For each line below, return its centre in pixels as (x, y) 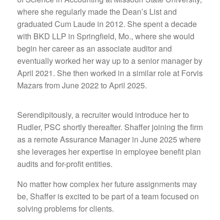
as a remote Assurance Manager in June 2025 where (109, 139)
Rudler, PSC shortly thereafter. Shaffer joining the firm (110, 127)
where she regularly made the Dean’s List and (97, 11)
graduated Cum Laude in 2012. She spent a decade (107, 24)
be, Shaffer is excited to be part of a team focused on (108, 196)
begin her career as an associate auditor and (95, 48)
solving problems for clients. (66, 208)
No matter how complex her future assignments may (107, 184)
